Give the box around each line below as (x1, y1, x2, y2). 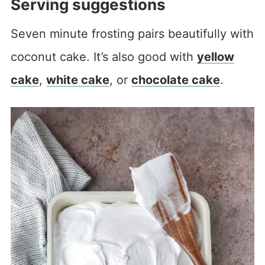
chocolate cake (131, 72, 220, 87)
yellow (196, 49, 234, 64)
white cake (46, 72, 109, 87)
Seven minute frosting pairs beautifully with (10, 26, 254, 41)
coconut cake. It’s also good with (10, 49, 197, 64)
